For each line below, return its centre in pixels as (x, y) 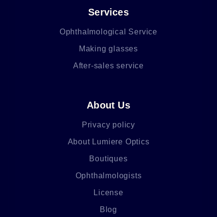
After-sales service (108, 66)
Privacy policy (108, 125)
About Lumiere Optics (108, 142)
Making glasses (108, 49)
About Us (108, 105)
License (108, 193)
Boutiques (108, 159)
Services (108, 12)
